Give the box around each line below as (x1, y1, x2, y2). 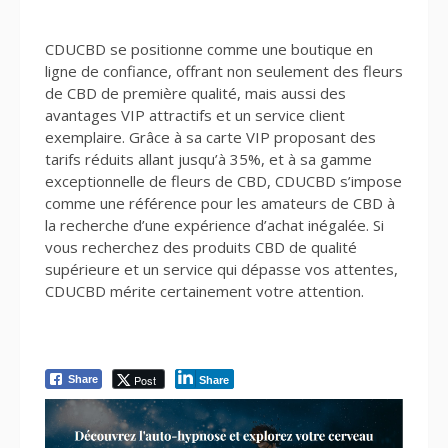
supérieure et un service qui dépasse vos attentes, (45, 258, 398, 279)
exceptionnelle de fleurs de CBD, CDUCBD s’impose (45, 170, 402, 191)
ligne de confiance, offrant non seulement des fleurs (45, 60, 403, 81)
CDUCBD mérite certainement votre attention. (45, 280, 364, 301)
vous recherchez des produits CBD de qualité (45, 236, 357, 257)
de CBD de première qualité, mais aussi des (45, 82, 346, 103)
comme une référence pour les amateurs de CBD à (45, 192, 395, 213)
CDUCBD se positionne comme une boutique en (45, 38, 373, 59)
